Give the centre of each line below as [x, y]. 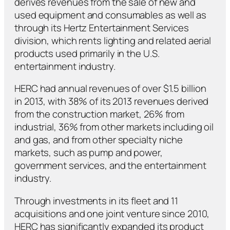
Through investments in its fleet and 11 [97, 200]
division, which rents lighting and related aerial [113, 40]
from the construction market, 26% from [100, 114]
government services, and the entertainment [110, 166]
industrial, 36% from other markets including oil [114, 127]
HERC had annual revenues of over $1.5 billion [110, 89]
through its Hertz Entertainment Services [102, 27]
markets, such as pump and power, [89, 153]
